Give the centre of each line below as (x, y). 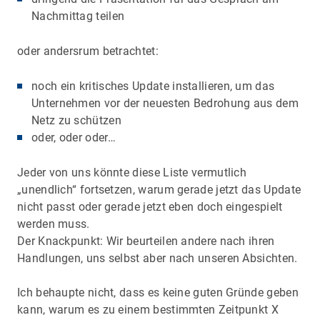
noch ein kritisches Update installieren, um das (153, 86)
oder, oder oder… (74, 137)
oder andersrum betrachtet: (88, 51)
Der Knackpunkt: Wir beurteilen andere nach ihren (146, 241)
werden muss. (55, 224)
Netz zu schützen (76, 120)
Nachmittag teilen (78, 16)
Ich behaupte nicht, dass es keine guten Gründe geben (158, 292)
